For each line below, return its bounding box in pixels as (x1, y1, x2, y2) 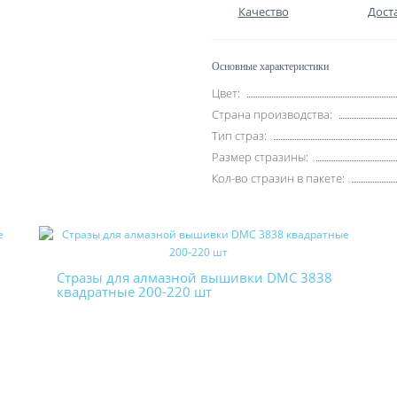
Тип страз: (212, 128, 267, 144)
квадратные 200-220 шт (57, 283, 212, 300)
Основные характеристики (212, 60, 329, 73)
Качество (237, 4, 289, 19)
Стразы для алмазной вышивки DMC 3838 (57, 269, 332, 286)
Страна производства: (212, 106, 332, 122)
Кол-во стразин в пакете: (212, 170, 345, 186)
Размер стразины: (212, 149, 308, 165)
